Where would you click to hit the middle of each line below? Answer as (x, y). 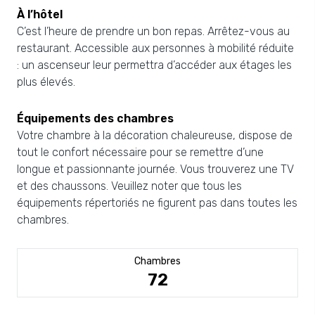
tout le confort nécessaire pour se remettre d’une (140, 152)
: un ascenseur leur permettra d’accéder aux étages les (154, 65)
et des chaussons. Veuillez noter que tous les (129, 186)
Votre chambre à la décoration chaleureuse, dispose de (155, 135)
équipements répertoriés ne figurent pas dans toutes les (157, 203)
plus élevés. (46, 82)
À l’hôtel (40, 14)
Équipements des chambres (95, 118)
